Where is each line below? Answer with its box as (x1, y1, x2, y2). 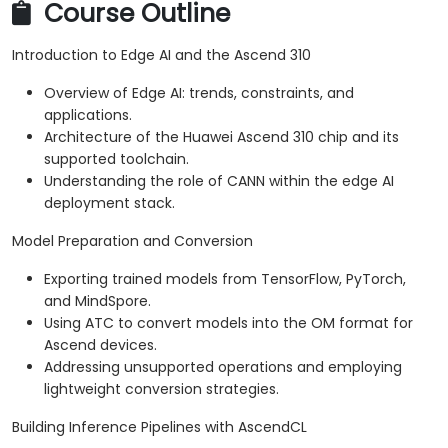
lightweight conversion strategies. (44, 379, 279, 400)
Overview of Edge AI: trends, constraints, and (44, 83, 354, 104)
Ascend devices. (44, 335, 157, 356)
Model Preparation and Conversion (12, 231, 253, 252)
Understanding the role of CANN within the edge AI (44, 171, 394, 192)
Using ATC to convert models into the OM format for (44, 313, 413, 334)
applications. (44, 105, 132, 126)
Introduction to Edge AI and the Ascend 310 (12, 45, 311, 66)
